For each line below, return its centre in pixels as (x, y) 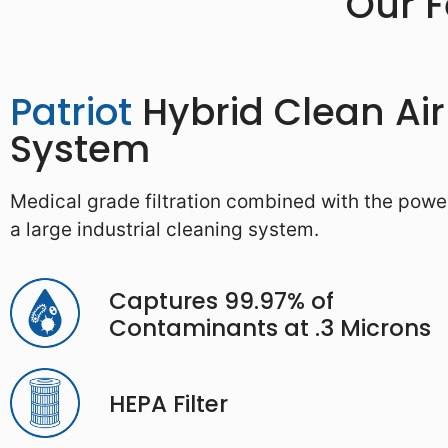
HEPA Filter (168, 404)
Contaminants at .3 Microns (269, 327)
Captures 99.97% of (221, 300)
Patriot (71, 111)
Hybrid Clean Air (288, 111)
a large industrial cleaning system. (164, 229)
